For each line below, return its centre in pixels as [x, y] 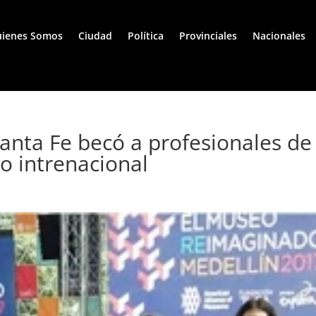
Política [146, 36]
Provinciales [208, 36]
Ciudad [95, 36]
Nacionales [279, 36]
